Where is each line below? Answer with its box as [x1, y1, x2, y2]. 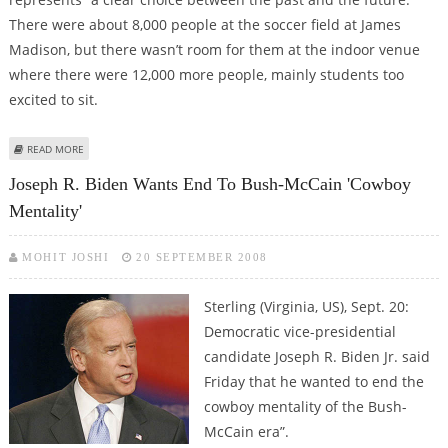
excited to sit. [8, 89, 98, 109]
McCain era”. [203, 422, 289, 442]
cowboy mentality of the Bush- [203, 397, 407, 417]
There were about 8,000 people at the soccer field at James [8, 14, 401, 34]
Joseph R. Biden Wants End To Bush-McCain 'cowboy [8, 174, 411, 195]
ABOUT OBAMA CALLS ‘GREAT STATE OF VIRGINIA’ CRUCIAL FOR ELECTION [83, 140, 431, 155]
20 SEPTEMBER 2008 [136, 251, 268, 264]
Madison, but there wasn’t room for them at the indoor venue [8, 39, 420, 59]
